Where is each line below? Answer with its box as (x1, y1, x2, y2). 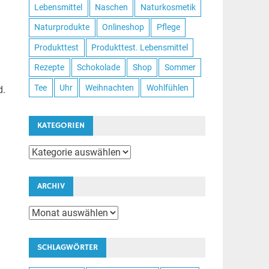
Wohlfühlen (146, 82, 189, 92)
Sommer (164, 62, 196, 73)
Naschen (94, 2, 128, 13)
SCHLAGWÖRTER (37, 242, 98, 253)
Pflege (156, 22, 180, 32)
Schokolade (76, 62, 120, 73)
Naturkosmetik (140, 2, 196, 13)
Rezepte (34, 62, 65, 73)
